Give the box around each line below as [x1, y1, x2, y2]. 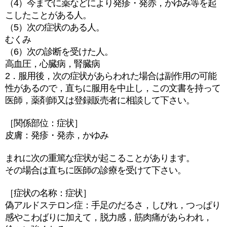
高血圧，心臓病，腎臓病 [5, 59, 100, 69]
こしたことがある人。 [5, 10, 91, 20]
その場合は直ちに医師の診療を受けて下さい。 [5, 165, 186, 175]
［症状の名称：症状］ [5, 188, 91, 198]
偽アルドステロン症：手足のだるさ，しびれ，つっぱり [5, 200, 220, 210]
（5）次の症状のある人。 [5, 22, 104, 32]
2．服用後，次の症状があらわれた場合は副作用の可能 [5, 71, 216, 81]
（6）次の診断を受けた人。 [5, 47, 113, 57]
